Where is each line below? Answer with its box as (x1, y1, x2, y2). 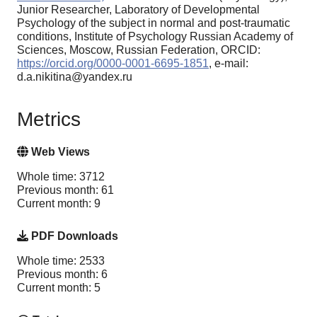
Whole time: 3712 (17, 171, 105, 183)
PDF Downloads (28, 230, 118, 243)
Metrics (17, 108, 81, 131)
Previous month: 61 (17, 184, 114, 197)
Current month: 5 (17, 282, 100, 294)
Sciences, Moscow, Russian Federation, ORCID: (17, 43, 260, 56)
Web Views (28, 146, 90, 158)
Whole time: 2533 (17, 255, 105, 267)
